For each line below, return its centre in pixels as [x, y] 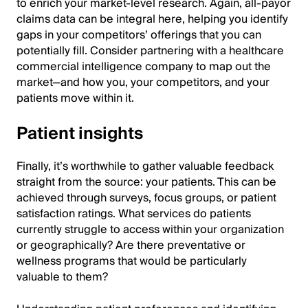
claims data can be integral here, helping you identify [152, 19]
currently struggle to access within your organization [150, 230]
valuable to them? [62, 277]
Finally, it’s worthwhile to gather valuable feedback [145, 166]
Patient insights [80, 134]
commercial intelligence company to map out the [144, 67]
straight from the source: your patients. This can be [146, 182]
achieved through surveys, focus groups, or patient [146, 198]
